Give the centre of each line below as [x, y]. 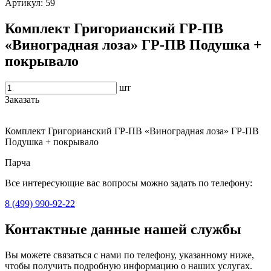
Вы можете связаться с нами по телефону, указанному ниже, [129, 255]
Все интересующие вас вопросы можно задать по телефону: [129, 183]
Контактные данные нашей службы [123, 229]
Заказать [22, 99]
